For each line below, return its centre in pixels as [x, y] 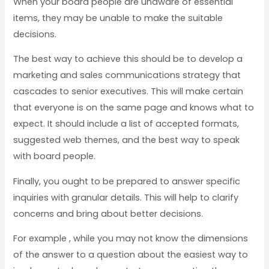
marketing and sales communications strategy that [127, 75]
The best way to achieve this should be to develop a [128, 59]
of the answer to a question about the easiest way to [131, 255]
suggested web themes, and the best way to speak [127, 140]
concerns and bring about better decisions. [108, 213]
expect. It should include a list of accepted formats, [126, 124]
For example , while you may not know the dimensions [131, 239]
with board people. [55, 156]
